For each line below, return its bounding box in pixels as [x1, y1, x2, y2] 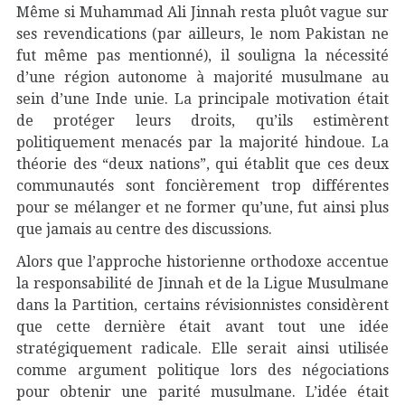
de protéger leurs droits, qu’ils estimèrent [16, 112, 389, 129]
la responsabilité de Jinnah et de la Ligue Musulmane [16, 275, 389, 292]
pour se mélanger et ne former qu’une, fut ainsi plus [16, 199, 389, 216]
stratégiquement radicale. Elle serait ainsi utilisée [16, 340, 389, 357]
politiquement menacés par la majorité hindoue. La [16, 134, 389, 151]
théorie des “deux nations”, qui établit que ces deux [16, 155, 389, 173]
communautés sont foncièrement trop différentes [16, 177, 389, 194]
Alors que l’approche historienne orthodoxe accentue [16, 253, 389, 270]
